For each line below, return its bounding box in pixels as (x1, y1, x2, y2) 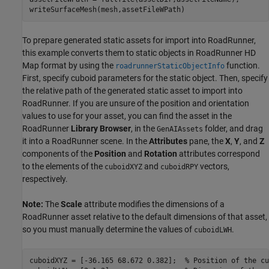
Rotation (144, 149, 177, 159)
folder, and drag (203, 124, 263, 134)
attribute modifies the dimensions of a (82, 199, 225, 210)
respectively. (22, 174, 68, 184)
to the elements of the (22, 162, 104, 172)
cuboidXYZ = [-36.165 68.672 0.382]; (29, 256, 185, 265)
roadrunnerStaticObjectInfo (115, 62, 225, 71)
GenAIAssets (157, 125, 203, 134)
